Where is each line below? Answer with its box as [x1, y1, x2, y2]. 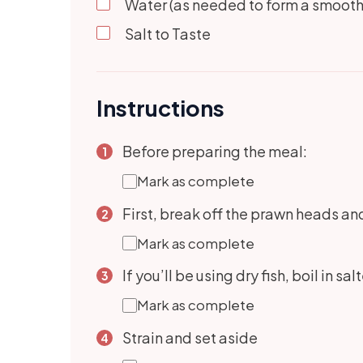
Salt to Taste [125, 24, 211, 44]
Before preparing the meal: [122, 142, 307, 161]
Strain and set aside [122, 327, 258, 347]
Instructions [96, 94, 224, 122]
